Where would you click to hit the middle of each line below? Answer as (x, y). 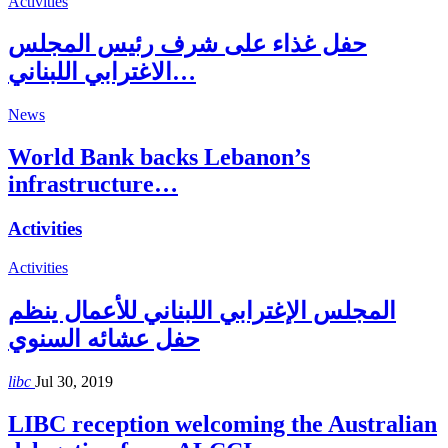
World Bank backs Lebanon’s (159, 157)
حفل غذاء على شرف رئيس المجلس (187, 44)
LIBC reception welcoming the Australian (222, 423)
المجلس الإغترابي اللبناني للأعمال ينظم (202, 310)
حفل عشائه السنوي (104, 338)
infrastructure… (93, 184)
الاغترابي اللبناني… (184, 72)
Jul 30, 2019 (74, 381)
